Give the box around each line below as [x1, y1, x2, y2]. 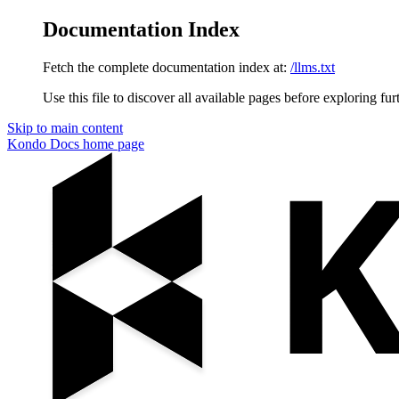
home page [79, 135, 144, 151]
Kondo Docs [7, 135, 79, 151]
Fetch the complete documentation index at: [43, 59, 287, 75]
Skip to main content [7, 119, 123, 135]
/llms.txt [290, 59, 335, 75]
